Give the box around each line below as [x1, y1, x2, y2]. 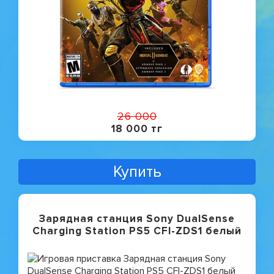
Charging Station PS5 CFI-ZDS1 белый [32, 224, 242, 237]
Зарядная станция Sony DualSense [39, 212, 235, 225]
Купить [113, 161, 161, 182]
